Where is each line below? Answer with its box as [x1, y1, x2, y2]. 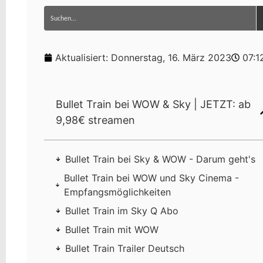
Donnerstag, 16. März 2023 [110, 52, 231, 64]
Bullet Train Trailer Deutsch [65, 242, 184, 255]
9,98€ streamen [55, 114, 135, 127]
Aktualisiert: [55, 52, 111, 64]
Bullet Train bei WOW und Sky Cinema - [63, 172, 239, 184]
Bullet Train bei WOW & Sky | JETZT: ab [55, 98, 251, 111]
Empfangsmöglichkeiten [63, 186, 171, 198]
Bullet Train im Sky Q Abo [65, 205, 178, 217]
